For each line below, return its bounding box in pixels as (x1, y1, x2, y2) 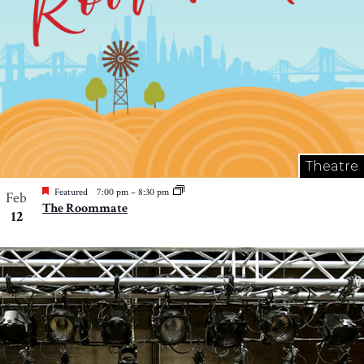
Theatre (305, 158, 358, 175)
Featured (54, 186, 88, 199)
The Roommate (42, 200, 128, 218)
